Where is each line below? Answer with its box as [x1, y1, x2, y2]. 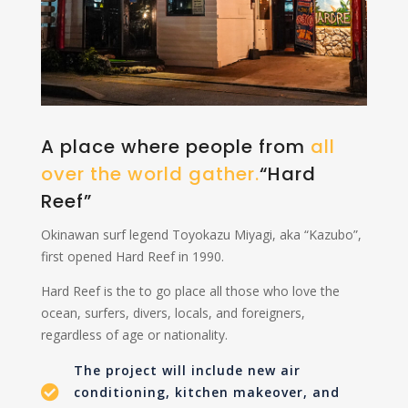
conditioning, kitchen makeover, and [73, 382, 340, 401]
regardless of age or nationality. [40, 325, 228, 343]
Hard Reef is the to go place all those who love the [40, 281, 340, 300]
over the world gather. [40, 160, 260, 187]
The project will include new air [73, 361, 301, 379]
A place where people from [40, 133, 311, 159]
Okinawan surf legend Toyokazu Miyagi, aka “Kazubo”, [40, 225, 362, 243]
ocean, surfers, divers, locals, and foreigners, [40, 303, 305, 321]
